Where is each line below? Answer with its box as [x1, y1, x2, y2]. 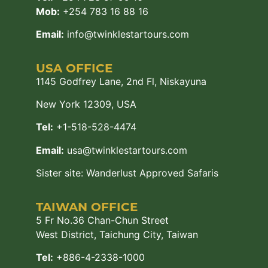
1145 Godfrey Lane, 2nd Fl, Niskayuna [36, 75, 206, 87]
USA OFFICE [36, 60, 112, 75]
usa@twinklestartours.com [64, 144, 187, 156]
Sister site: [36, 167, 86, 179]
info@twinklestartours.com [64, 28, 189, 41]
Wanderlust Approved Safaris [86, 167, 218, 179]
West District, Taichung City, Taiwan [36, 228, 198, 240]
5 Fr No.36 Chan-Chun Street [36, 214, 169, 226]
